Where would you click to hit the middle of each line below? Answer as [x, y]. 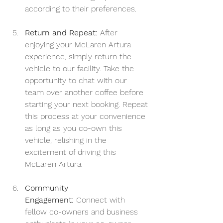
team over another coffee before [85, 93]
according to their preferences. [81, 9]
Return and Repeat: [61, 33]
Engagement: [49, 200]
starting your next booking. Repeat [88, 105]
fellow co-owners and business [83, 212]
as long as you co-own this [75, 128]
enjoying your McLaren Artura [79, 45]
